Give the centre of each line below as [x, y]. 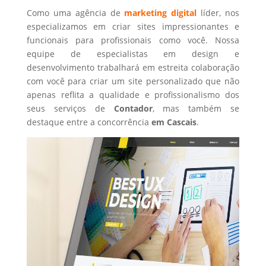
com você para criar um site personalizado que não [133, 81]
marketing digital [161, 13]
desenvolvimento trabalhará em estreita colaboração [133, 67]
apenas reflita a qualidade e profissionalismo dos [133, 95]
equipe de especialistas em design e [133, 54]
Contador [133, 108]
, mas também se [196, 108]
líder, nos [218, 13]
